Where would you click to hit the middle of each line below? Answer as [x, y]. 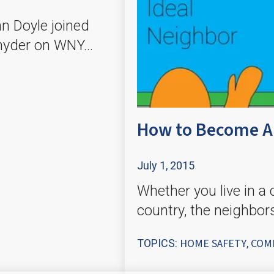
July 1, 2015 [166, 166]
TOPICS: [158, 243]
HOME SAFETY [213, 244]
